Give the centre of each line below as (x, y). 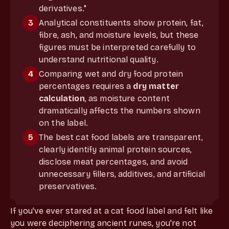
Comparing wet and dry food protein (111, 74)
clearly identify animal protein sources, (116, 149)
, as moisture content (127, 98)
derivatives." (63, 8)
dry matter (156, 86)
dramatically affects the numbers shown (120, 110)
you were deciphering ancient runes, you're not (103, 223)
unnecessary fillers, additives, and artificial (122, 174)
